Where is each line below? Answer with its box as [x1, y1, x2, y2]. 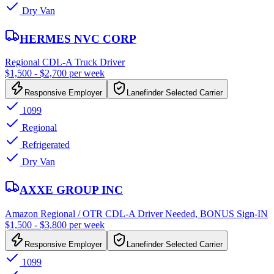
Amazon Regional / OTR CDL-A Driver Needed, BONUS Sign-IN [5, 208, 268, 219]
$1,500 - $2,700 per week [5, 68, 105, 79]
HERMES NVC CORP [20, 32, 136, 45]
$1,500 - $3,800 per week [5, 219, 105, 230]
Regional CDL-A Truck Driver [5, 57, 125, 68]
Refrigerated [20, 139, 70, 150]
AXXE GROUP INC [20, 183, 123, 197]
